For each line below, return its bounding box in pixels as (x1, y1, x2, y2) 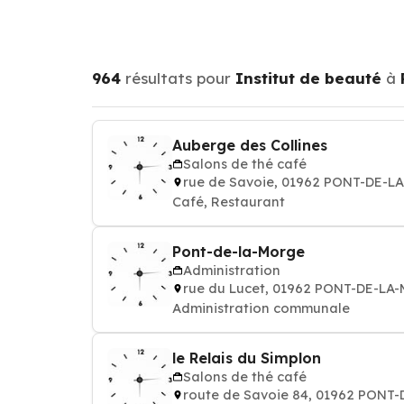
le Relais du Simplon (172, 349, 321, 367)
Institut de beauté (235, 69, 381, 87)
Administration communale (172, 299, 350, 317)
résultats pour (121, 69, 235, 87)
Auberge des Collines (172, 136, 327, 154)
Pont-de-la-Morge (172, 243, 305, 261)
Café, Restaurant (172, 193, 285, 210)
